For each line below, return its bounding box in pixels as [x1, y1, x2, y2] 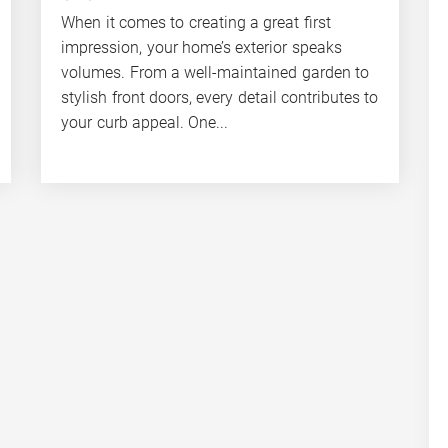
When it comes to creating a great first [61, 12, 331, 32]
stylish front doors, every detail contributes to [61, 87, 379, 107]
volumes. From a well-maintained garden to [61, 62, 369, 82]
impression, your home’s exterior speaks [61, 37, 342, 57]
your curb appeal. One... [61, 112, 229, 132]
